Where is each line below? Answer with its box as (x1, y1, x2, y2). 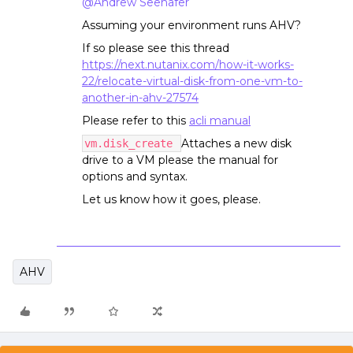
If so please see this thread (82, 41, 229, 55)
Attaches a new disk (181, 136, 292, 150)
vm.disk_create (84, 137, 179, 150)
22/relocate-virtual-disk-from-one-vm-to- (82, 74, 303, 88)
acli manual (189, 113, 251, 128)
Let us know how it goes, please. (82, 192, 261, 206)
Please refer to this (82, 113, 189, 128)
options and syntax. (82, 169, 188, 184)
